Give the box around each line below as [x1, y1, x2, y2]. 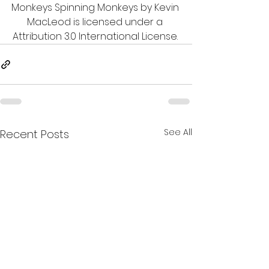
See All [164, 126, 192, 139]
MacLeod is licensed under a [27, 15, 165, 29]
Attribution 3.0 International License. [12, 29, 180, 44]
